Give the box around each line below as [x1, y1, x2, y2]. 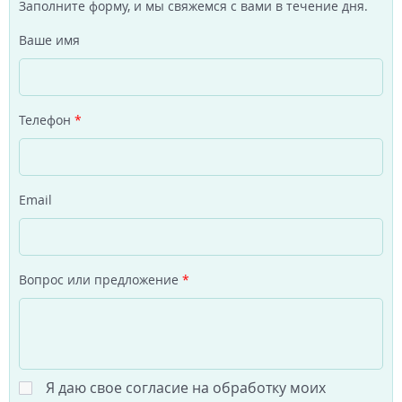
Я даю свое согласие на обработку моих [46, 377, 326, 398]
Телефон [19, 110, 74, 128]
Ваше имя [19, 31, 80, 48]
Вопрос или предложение [19, 270, 182, 288]
